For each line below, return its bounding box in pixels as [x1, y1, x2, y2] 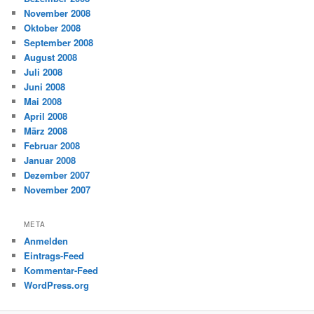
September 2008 [24, 35, 94, 49]
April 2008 [24, 109, 68, 123]
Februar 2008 [24, 138, 81, 152]
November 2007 [24, 182, 91, 196]
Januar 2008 [24, 153, 76, 167]
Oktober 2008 [24, 20, 81, 34]
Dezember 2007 [24, 168, 90, 182]
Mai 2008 [24, 94, 62, 108]
